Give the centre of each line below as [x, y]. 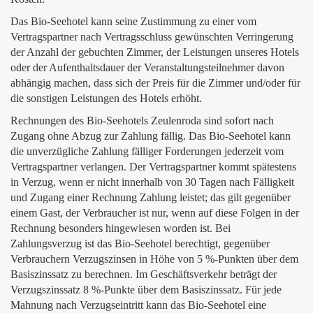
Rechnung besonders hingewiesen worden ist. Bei [121, 228]
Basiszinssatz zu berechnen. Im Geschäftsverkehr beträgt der [144, 274]
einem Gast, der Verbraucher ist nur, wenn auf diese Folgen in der [155, 213]
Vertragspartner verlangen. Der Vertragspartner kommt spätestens [153, 167]
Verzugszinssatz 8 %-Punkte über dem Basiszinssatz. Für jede [146, 290]
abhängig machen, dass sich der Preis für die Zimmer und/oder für [155, 83]
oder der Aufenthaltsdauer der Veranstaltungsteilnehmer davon [147, 67]
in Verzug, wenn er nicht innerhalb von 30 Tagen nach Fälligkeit [152, 182]
